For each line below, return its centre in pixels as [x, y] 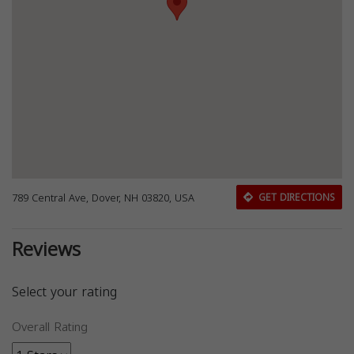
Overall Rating [50, 327]
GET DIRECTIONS [295, 198]
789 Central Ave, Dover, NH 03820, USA [104, 198]
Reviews [46, 250]
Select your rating [64, 292]
